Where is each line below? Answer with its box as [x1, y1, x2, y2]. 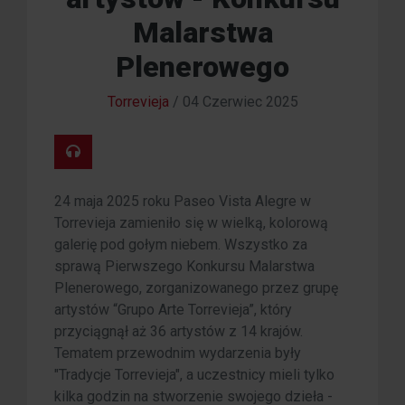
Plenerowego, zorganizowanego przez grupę [54, 279, 338, 297]
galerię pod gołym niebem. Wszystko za [54, 236, 307, 254]
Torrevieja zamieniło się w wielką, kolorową [54, 214, 328, 232]
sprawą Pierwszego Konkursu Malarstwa [54, 258, 315, 276]
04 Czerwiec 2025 [182, 93, 298, 111]
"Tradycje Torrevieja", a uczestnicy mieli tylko [54, 366, 334, 384]
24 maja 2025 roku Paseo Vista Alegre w [54, 193, 311, 211]
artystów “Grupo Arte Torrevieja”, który [54, 301, 292, 319]
